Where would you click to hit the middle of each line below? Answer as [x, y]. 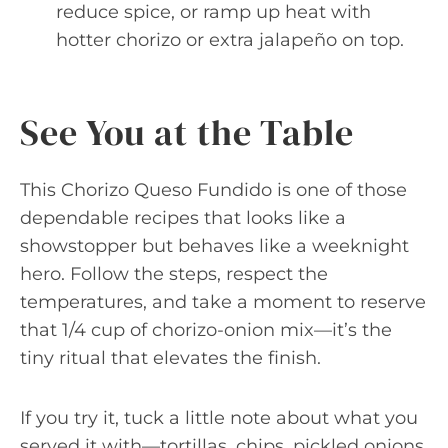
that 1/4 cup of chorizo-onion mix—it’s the [206, 330]
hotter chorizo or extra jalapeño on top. [230, 40]
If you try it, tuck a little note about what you [219, 418]
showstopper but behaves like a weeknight [214, 246]
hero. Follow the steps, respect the [174, 274]
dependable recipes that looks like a [183, 218]
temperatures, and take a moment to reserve [223, 302]
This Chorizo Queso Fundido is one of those [213, 190]
